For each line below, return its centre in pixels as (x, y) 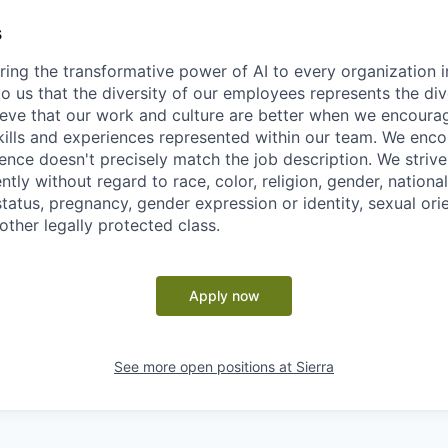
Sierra (315, 366)
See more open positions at (205, 366)
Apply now (224, 295)
